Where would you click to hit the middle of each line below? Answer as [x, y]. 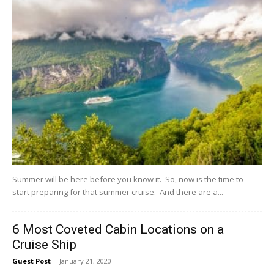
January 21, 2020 [85, 261]
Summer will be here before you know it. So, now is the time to [128, 180]
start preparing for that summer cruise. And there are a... [118, 192]
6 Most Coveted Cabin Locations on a [118, 230]
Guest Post [31, 261]
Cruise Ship [44, 245]
